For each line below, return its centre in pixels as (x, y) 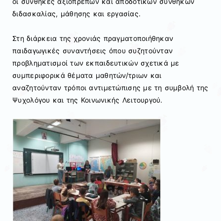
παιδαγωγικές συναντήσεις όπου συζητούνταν (93, 50)
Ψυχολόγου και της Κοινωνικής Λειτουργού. (88, 100)
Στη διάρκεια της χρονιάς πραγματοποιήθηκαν (93, 38)
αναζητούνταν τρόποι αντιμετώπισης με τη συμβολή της (110, 87)
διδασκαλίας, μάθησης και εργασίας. (77, 13)
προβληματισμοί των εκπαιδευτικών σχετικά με (96, 63)
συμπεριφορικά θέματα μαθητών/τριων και (87, 75)
